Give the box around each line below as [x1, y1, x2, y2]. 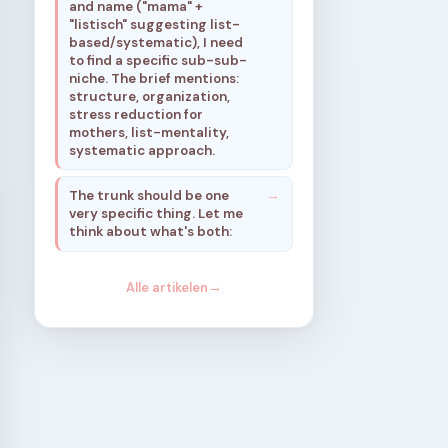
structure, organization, [69, 87, 231, 105]
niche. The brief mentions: [69, 69, 240, 87]
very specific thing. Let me [69, 204, 244, 222]
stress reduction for [69, 105, 204, 123]
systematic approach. [69, 141, 216, 159]
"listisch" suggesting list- [69, 15, 241, 33]
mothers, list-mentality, [69, 123, 230, 141]
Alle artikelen [126, 279, 208, 297]
